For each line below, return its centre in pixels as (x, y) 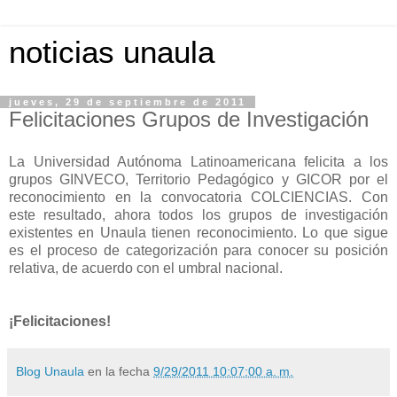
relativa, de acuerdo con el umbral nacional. (146, 268)
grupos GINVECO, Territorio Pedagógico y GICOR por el (198, 179)
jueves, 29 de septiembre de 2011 (128, 102)
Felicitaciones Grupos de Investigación (189, 119)
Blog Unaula (50, 371)
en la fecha (121, 371)
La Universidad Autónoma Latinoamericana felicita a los (198, 161)
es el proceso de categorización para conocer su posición (198, 250)
